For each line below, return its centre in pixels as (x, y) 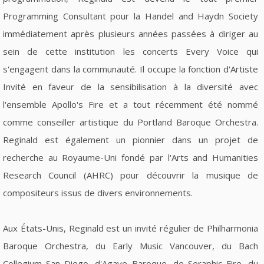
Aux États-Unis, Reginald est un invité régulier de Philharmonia (131, 228)
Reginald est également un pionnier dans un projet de (131, 139)
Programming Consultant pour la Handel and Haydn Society (131, 16)
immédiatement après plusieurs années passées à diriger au (131, 33)
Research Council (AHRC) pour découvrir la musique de (131, 175)
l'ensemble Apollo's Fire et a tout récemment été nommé (131, 104)
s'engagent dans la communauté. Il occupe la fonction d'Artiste (131, 69)
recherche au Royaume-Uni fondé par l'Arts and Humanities (131, 157)
